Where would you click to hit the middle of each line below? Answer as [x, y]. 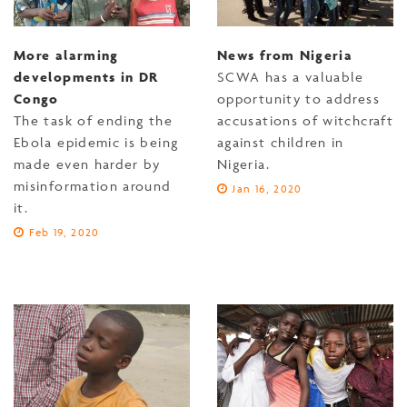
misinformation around [93, 186]
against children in [281, 143]
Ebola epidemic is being [96, 143]
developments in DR [86, 77]
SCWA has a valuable [291, 77]
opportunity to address [298, 99]
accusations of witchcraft [305, 121]
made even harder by [87, 164]
